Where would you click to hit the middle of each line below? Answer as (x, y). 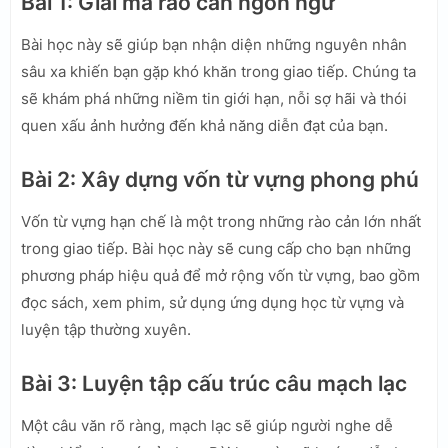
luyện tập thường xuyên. (106, 329)
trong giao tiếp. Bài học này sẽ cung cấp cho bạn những (216, 248)
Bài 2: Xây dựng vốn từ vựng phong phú (220, 179)
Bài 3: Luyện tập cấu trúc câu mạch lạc (214, 383)
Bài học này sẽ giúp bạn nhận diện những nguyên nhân (214, 44)
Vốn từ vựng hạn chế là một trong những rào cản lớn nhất (221, 221)
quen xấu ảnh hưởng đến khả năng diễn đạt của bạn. (204, 125)
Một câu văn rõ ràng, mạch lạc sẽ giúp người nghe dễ (207, 425)
